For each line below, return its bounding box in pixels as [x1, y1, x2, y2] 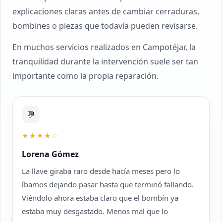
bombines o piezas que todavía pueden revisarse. [12, 20, 198, 31]
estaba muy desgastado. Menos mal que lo [22, 206, 168, 216]
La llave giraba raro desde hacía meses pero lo [22, 166, 180, 176]
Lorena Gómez [22, 149, 79, 160]
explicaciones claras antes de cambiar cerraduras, [12, 6, 199, 17]
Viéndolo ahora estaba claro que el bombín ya [22, 193, 178, 203]
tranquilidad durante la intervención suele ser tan [12, 56, 198, 67]
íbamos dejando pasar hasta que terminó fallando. [22, 179, 194, 189]
